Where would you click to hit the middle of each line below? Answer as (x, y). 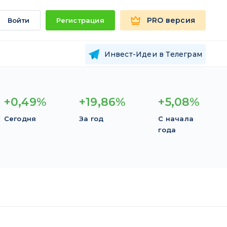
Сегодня (20, 119)
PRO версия (171, 20)
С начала (176, 119)
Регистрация (80, 20)
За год (91, 119)
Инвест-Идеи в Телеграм (153, 54)
